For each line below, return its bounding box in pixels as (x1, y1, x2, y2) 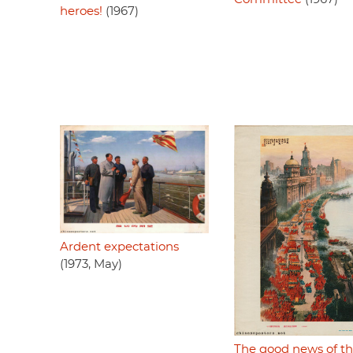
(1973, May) (60, 258, 122, 270)
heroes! (60, 6, 102, 18)
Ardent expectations (60, 240, 179, 253)
